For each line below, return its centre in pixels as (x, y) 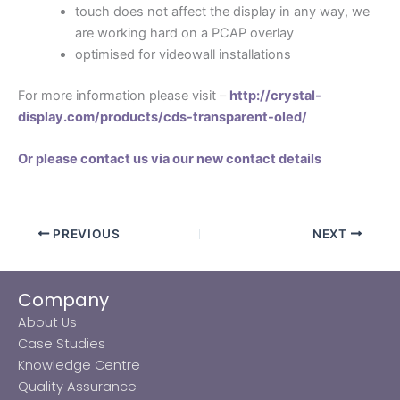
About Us (47, 322)
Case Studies (62, 343)
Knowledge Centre (79, 365)
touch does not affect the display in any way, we (222, 11)
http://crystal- (275, 95)
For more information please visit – (124, 95)
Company (63, 300)
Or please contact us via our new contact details (171, 159)
